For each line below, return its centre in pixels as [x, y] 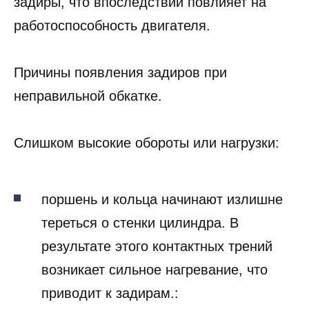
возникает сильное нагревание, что [154, 293]
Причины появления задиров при [120, 96]
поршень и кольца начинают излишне [162, 222]
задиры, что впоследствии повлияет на [140, 25]
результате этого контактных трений [157, 269]
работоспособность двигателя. [112, 49]
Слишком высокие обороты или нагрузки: [147, 166]
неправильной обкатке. [88, 119]
